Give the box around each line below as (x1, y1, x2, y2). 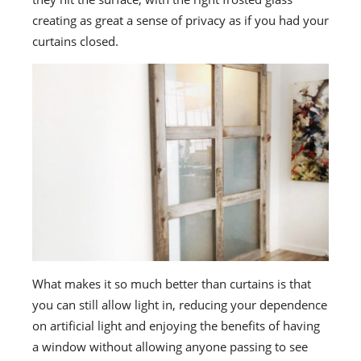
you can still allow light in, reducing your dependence (32, 297, 327, 313)
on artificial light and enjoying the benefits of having (32, 317, 320, 334)
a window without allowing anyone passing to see (32, 338, 308, 355)
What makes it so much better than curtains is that (32, 276, 311, 293)
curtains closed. (32, 32, 122, 49)
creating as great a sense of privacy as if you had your (32, 11, 329, 28)
